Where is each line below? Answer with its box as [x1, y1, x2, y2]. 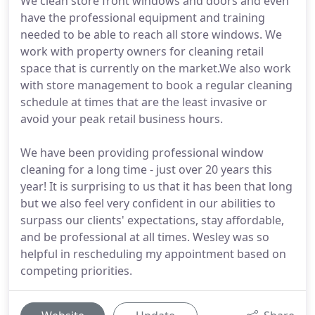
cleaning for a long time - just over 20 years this [20, 162, 272, 177]
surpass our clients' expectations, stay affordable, [20, 212, 284, 228]
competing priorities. [20, 263, 132, 278]
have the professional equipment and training [20, 10, 265, 25]
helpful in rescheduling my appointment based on [20, 246, 286, 262]
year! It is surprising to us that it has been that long [20, 179, 292, 194]
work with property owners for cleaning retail [20, 44, 264, 59]
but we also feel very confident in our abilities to [20, 195, 276, 211]
